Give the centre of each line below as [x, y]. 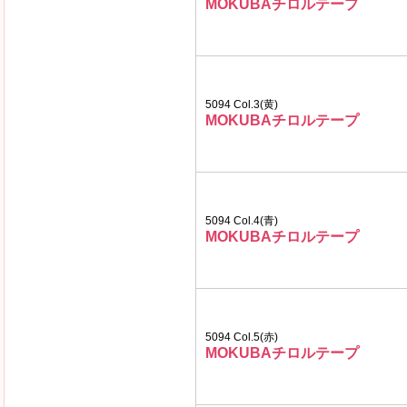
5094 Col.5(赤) [242, 337]
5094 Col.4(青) [242, 221]
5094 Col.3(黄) [242, 104]
